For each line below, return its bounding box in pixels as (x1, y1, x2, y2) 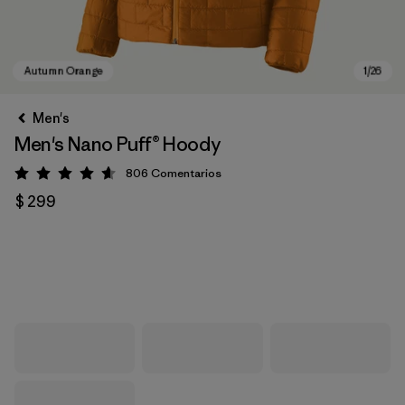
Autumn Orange (33, 265, 146, 284)
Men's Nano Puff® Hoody (14, 132, 221, 156)
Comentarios (151, 165, 221, 181)
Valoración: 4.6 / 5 (66, 167, 176, 185)
